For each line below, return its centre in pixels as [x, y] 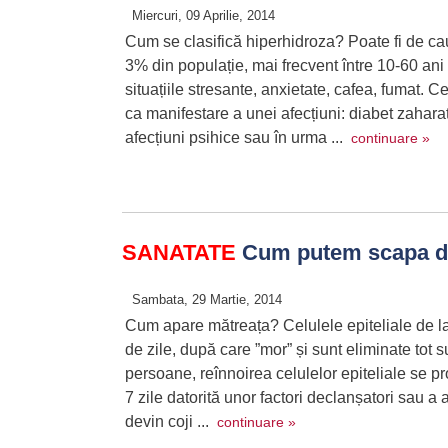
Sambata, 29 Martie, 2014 [207, 299]
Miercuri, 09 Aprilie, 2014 [203, 15]
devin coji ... [171, 421]
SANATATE [179, 252]
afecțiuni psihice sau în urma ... [238, 137]
